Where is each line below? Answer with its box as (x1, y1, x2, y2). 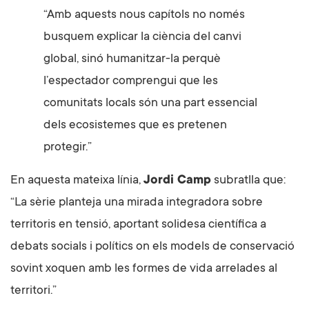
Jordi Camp (143, 174, 211, 188)
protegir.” (43, 141, 92, 155)
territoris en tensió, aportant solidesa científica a (10, 218, 266, 232)
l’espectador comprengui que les (43, 74, 218, 89)
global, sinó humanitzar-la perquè (43, 52, 221, 67)
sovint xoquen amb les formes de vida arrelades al (10, 262, 277, 277)
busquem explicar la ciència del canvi (43, 30, 241, 45)
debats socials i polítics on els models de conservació (10, 240, 295, 255)
